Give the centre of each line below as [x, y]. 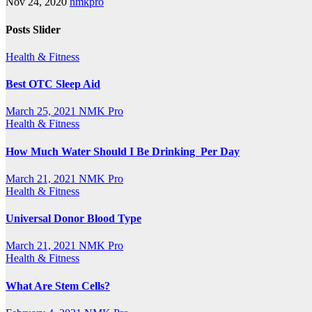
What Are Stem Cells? [58, 286]
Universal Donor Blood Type [73, 219]
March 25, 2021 [42, 111]
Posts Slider [33, 29]
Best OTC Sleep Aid [53, 84]
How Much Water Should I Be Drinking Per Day [123, 151]
